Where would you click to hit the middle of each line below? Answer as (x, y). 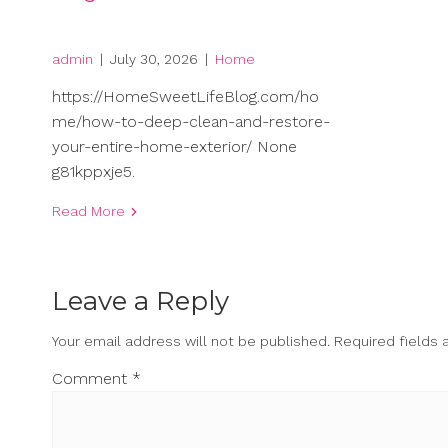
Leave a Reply (140, 301)
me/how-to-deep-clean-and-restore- (191, 122)
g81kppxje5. (93, 172)
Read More (88, 211)
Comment (92, 379)
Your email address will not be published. (191, 341)
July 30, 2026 (154, 59)
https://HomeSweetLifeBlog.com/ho (185, 97)
